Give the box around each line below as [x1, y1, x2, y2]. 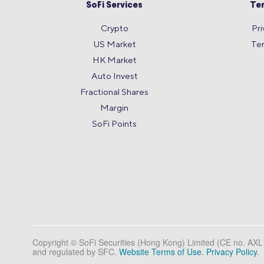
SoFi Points [92, 118, 137, 129]
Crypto [100, 23, 128, 34]
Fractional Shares [80, 87, 149, 97]
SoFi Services [86, 1, 143, 11]
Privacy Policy [206, 246, 257, 258]
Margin [100, 103, 129, 113]
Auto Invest [91, 71, 138, 81]
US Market [93, 39, 136, 49]
